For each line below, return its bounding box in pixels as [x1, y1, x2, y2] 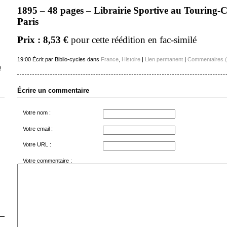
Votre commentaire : [22, 157, 72, 164]
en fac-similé [145, 34, 197, 45]
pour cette [68, 34, 111, 45]
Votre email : [22, 125, 53, 132]
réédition [111, 34, 145, 45]
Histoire [121, 56, 140, 62]
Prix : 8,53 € [17, 34, 68, 45]
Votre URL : [22, 141, 51, 148]
